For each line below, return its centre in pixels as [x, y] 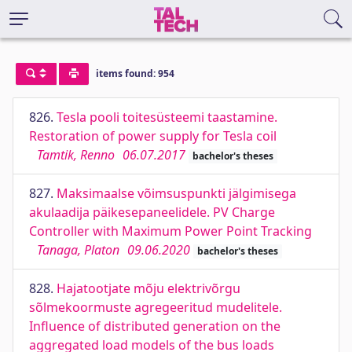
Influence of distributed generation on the [155, 326]
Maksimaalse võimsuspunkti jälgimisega [176, 193]
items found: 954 [135, 74]
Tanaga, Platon [78, 250]
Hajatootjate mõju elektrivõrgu [148, 288]
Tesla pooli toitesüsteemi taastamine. [167, 117]
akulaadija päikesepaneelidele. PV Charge [152, 212]
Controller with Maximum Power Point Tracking [170, 231]
